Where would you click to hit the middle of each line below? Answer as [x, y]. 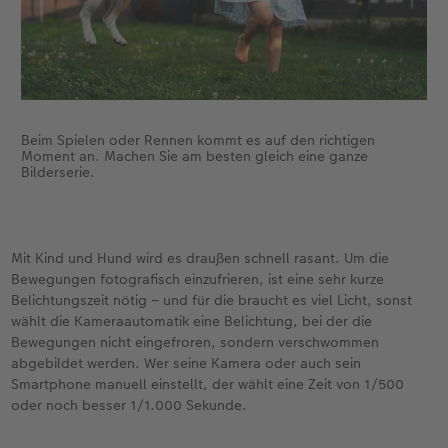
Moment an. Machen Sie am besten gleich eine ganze [194, 155]
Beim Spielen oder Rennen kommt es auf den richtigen [197, 139]
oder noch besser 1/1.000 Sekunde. [129, 404]
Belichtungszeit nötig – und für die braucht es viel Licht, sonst [212, 299]
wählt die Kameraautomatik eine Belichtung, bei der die [192, 320]
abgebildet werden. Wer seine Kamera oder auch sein [186, 362]
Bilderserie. [57, 171]
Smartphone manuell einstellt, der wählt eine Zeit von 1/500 [208, 383]
